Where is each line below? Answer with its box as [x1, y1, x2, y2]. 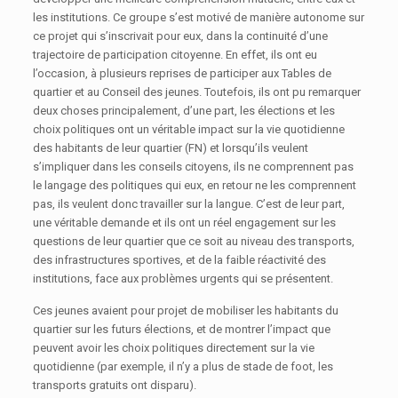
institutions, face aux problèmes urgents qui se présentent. [33, 272, 334, 286]
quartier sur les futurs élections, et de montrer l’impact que [33, 322, 331, 337]
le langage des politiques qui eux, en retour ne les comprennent [33, 179, 357, 193]
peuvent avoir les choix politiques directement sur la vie [33, 341, 315, 355]
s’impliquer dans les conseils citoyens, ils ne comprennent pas [33, 160, 354, 174]
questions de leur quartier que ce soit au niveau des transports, [33, 235, 355, 249]
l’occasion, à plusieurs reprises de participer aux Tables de [33, 67, 332, 81]
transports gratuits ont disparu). [33, 378, 197, 393]
